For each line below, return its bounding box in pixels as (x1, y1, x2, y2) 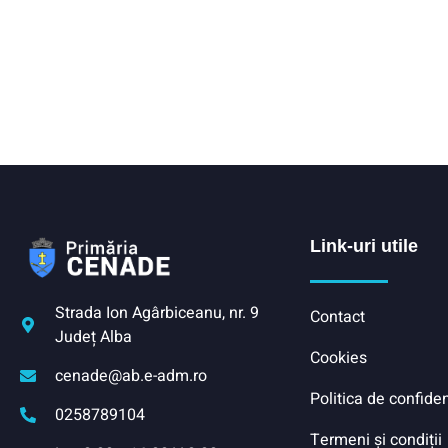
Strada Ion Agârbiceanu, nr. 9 (55, 300, 259, 325)
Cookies (310, 345, 367, 370)
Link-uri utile (310, 235, 418, 256)
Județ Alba (55, 324, 132, 349)
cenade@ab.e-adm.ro (55, 363, 207, 388)
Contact (310, 304, 365, 329)
